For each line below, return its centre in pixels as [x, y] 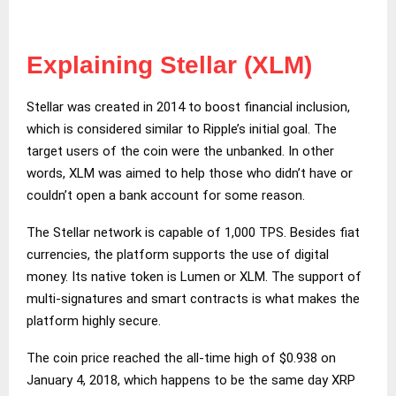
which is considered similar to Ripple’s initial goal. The [182, 129]
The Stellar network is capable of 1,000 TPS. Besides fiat [193, 232]
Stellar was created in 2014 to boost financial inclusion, [188, 107]
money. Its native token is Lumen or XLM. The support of [194, 276]
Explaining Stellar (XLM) [169, 65]
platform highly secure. [94, 320]
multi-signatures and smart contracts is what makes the [193, 298]
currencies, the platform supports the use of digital [178, 254]
